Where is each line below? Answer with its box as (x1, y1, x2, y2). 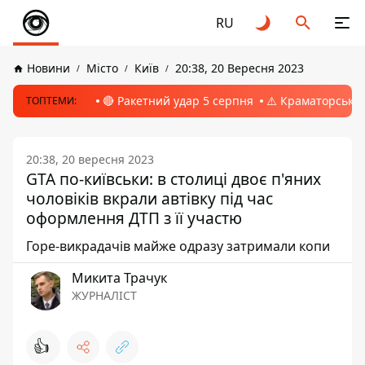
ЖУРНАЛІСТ (72, 288, 137, 303)
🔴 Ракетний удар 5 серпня (103, 93, 253, 108)
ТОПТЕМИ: (26, 94, 77, 108)
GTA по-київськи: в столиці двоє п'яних (26, 168, 321, 190)
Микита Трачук (72, 269, 167, 287)
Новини (27, 60, 70, 76)
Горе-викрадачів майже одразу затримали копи (26, 237, 330, 255)
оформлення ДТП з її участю (26, 207, 242, 229)
